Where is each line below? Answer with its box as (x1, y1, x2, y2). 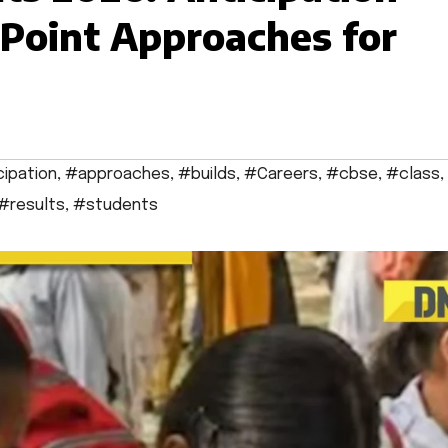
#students (73, 197, 158, 215)
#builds (178, 166, 236, 184)
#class (386, 166, 440, 184)
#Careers (244, 166, 318, 184)
